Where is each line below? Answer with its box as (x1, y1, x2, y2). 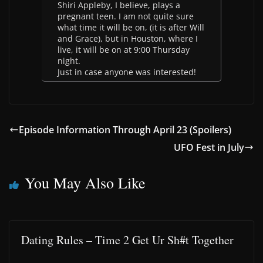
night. (58, 55, 80, 66)
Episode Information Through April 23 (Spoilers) (19, 123, 231, 136)
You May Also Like (25, 173, 146, 193)
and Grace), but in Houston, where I (58, 33, 198, 44)
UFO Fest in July (174, 141, 244, 154)
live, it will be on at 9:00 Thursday (58, 44, 190, 55)
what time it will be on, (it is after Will (58, 22, 204, 33)
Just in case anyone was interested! (58, 66, 196, 77)
